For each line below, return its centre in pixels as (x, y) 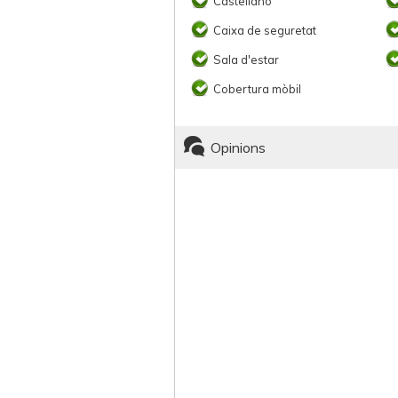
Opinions (238, 147)
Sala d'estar (246, 60)
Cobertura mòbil (257, 89)
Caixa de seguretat (265, 30)
